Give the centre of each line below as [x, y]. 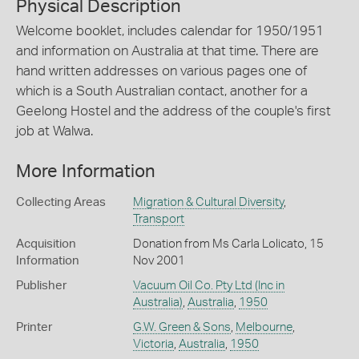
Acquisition [46, 244]
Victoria [153, 344]
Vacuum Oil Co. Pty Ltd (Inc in [208, 286]
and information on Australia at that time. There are [167, 50]
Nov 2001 [159, 261]
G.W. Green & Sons [182, 327]
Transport [158, 219]
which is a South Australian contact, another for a [162, 91]
